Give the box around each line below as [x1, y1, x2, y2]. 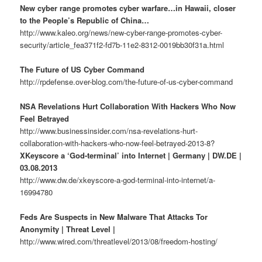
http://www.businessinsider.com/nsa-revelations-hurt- [20, 125, 198, 136]
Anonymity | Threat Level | [20, 223, 116, 235]
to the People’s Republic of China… [20, 14, 150, 26]
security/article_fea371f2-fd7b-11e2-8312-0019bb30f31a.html [20, 39, 225, 50]
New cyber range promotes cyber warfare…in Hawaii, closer [20, 2, 236, 13]
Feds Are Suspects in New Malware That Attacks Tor [20, 211, 208, 223]
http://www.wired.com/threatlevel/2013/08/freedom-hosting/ [20, 236, 218, 247]
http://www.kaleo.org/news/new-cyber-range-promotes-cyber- [20, 26, 223, 38]
